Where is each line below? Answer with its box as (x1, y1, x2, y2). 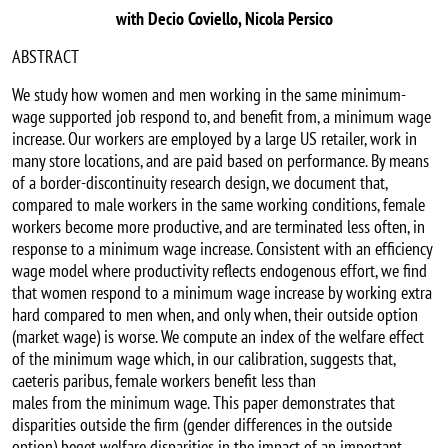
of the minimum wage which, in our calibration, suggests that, (12, 347, 395, 371)
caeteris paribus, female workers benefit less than (12, 369, 316, 393)
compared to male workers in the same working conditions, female (12, 193, 425, 217)
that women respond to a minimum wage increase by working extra (12, 281, 432, 305)
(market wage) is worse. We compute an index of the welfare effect (12, 325, 424, 349)
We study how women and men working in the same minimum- (12, 83, 406, 107)
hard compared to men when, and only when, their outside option (12, 303, 418, 327)
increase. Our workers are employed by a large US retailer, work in (12, 127, 417, 151)
